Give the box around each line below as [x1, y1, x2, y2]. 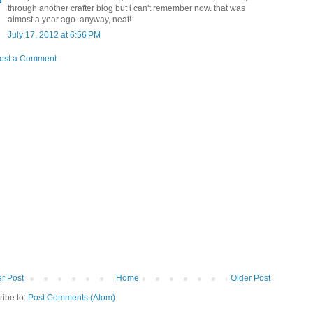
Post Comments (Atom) [28, 293, 115, 303]
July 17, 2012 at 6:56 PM [8, 30, 101, 41]
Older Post [231, 273, 270, 284]
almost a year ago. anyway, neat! [8, 15, 131, 25]
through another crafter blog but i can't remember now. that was [8, 3, 245, 14]
